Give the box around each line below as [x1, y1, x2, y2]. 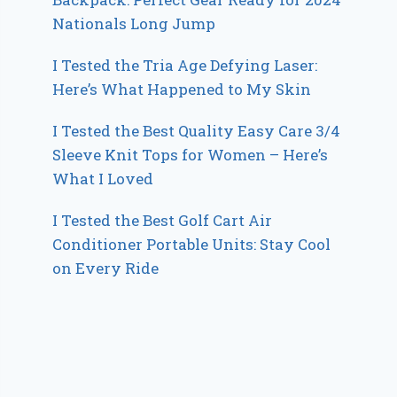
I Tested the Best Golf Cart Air [52, 210, 273, 231]
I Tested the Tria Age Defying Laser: [52, 55, 318, 76]
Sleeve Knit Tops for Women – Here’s [52, 144, 329, 166]
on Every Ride [52, 258, 160, 279]
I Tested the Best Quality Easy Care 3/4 [52, 121, 341, 142]
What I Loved [52, 168, 154, 190]
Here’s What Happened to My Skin [52, 79, 312, 100]
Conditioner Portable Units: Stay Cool [52, 234, 331, 255]
